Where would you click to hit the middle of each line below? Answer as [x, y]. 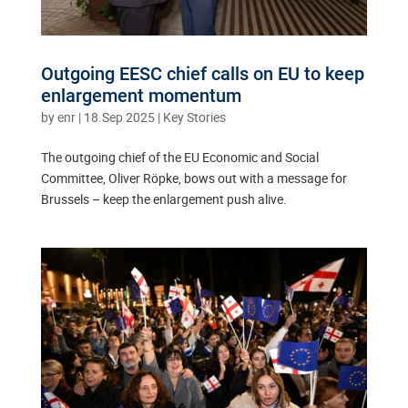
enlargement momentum [143, 96]
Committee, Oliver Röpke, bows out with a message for [194, 178]
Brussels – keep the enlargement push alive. [163, 199]
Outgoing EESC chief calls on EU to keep [202, 74]
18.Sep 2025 [119, 117]
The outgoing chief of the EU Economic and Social [179, 158]
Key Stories [194, 117]
